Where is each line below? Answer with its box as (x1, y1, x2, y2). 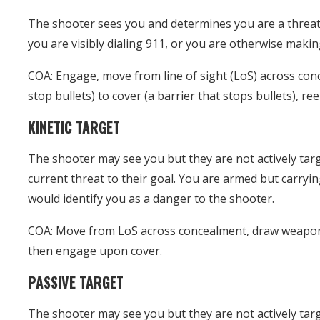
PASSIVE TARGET (28, 271, 124, 293)
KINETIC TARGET (28, 116, 121, 138)
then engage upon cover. (28, 242, 163, 259)
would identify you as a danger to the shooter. (28, 190, 275, 206)
